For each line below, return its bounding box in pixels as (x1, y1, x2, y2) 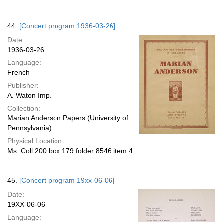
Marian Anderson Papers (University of (7, 114, 128, 122)
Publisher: (7, 81, 39, 89)
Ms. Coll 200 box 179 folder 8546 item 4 (7, 147, 133, 155)
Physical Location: (7, 137, 64, 145)
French (7, 68, 30, 76)
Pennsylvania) (7, 124, 52, 132)
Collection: (7, 104, 40, 112)
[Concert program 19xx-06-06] (19, 176, 114, 184)
